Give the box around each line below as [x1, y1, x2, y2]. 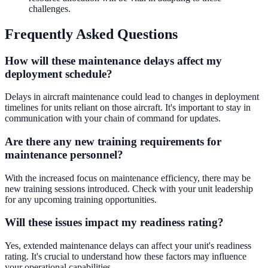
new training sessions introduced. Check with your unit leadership [5, 183, 253, 194]
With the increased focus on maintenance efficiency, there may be [5, 172, 251, 183]
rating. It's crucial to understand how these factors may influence [5, 251, 246, 262]
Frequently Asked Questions [5, 26, 178, 42]
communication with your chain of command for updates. [5, 113, 221, 124]
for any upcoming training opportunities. [5, 194, 157, 205]
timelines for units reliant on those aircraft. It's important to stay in [5, 102, 251, 113]
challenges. [29, 3, 71, 14]
